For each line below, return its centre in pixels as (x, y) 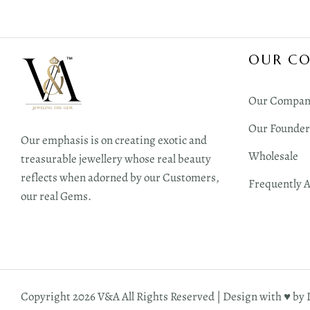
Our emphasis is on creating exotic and (114, 140)
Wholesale (273, 156)
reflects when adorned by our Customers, (120, 177)
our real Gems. (56, 196)
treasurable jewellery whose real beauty (116, 158)
